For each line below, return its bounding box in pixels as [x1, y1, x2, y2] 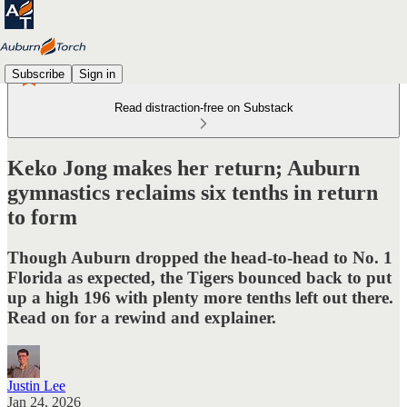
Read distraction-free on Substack [114, 101, 293, 114]
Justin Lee [7, 377, 65, 393]
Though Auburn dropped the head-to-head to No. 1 [7, 247, 392, 267]
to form [7, 204, 77, 229]
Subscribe [12, 66, 65, 81]
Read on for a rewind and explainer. [7, 307, 276, 327]
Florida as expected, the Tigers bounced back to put [7, 267, 392, 287]
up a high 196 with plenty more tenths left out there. [7, 287, 393, 307]
